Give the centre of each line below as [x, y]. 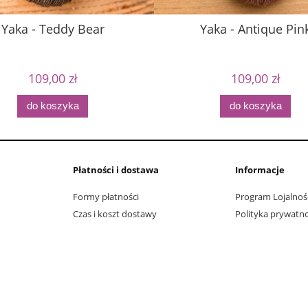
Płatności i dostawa [116, 170]
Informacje [260, 170]
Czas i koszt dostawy [115, 213]
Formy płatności [106, 196]
